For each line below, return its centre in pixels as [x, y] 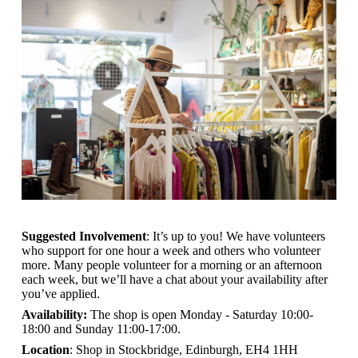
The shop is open [133, 314]
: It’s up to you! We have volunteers [236, 236]
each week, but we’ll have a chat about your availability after [175, 279]
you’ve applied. [61, 293]
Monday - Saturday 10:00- [247, 314]
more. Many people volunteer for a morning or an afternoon [172, 265]
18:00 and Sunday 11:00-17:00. [101, 328]
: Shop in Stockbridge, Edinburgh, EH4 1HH [184, 349]
